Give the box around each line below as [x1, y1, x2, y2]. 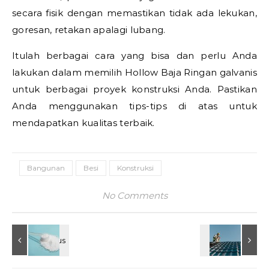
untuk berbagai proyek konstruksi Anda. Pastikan [12, 83, 257, 95]
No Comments [101, 190, 168, 201]
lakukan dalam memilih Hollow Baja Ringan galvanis [12, 67, 257, 78]
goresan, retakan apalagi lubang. [12, 24, 166, 35]
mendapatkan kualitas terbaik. [12, 117, 155, 128]
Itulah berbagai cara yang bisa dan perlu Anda [12, 50, 257, 61]
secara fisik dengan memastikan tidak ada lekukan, [12, 7, 257, 19]
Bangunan [27, 163, 65, 172]
